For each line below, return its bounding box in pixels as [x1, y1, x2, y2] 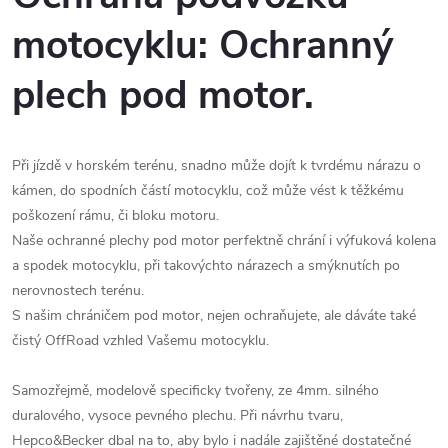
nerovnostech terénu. [12, 281, 148, 301]
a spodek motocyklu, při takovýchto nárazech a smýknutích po [12, 256, 400, 276]
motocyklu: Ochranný [12, 19, 394, 72]
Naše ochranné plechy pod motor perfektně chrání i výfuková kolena [12, 231, 436, 251]
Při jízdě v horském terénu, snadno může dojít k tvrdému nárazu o [12, 156, 421, 176]
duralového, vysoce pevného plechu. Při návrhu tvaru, [12, 406, 343, 426]
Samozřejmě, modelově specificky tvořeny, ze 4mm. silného [12, 381, 379, 401]
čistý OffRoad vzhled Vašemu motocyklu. [12, 331, 273, 351]
